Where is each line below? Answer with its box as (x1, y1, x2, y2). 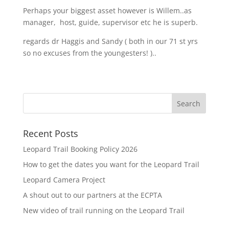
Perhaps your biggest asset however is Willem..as (22, 6, 192, 15)
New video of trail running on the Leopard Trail (22, 205, 185, 215)
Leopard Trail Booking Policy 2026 (22, 144, 138, 154)
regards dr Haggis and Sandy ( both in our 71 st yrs (22, 36, 198, 46)
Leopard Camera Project (22, 175, 105, 185)
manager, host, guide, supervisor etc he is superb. (22, 17, 198, 27)
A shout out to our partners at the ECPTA (22, 190, 162, 200)
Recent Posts (22, 127, 78, 140)
